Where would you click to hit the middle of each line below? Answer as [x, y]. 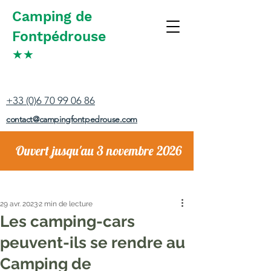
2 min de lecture [66, 204]
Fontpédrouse [59, 37]
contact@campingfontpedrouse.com [72, 119]
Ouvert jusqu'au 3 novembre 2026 [99, 151]
